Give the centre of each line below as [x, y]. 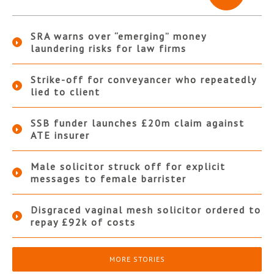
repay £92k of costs [83, 222]
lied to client [65, 92]
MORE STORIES [137, 259]
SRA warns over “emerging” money [118, 36]
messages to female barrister [109, 179]
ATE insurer [60, 135]
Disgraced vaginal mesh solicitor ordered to [146, 210]
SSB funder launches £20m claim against [138, 123]
